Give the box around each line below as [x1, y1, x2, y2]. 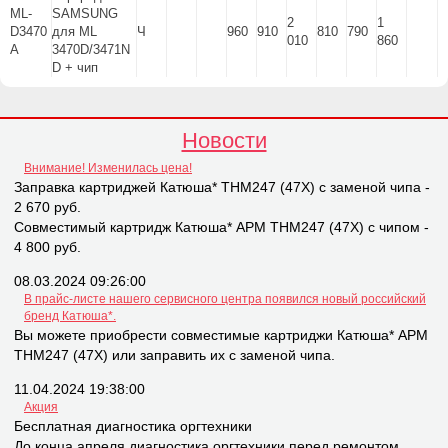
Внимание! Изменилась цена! [24, 161, 192, 176]
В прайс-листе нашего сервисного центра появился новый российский [24, 292, 426, 307]
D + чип [52, 60, 98, 76]
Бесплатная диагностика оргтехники [14, 418, 252, 435]
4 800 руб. [14, 239, 81, 256]
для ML [52, 24, 97, 40]
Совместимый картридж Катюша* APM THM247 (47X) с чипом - [14, 219, 429, 236]
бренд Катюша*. [24, 309, 116, 324]
